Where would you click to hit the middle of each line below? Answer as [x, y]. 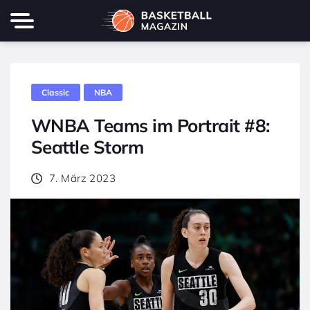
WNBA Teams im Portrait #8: [151, 126]
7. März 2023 [83, 178]
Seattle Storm [88, 147]
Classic [56, 92]
